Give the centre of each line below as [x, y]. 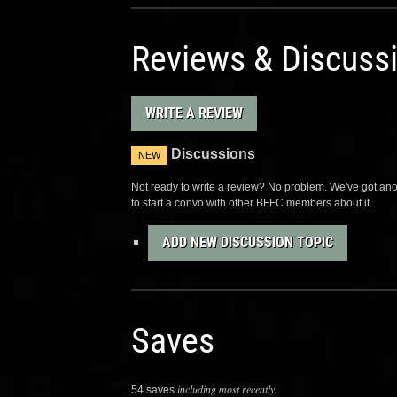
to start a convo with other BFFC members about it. [252, 203]
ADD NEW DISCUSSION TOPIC [248, 242]
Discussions [213, 154]
